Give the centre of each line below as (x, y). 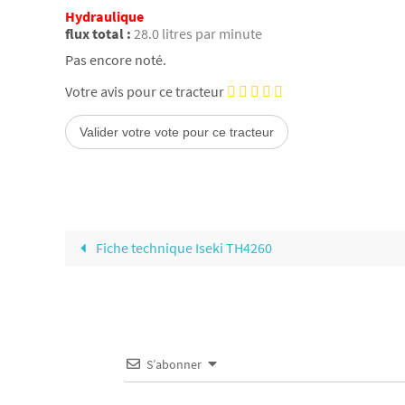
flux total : (98, 34)
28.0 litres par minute (198, 34)
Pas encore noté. (116, 59)
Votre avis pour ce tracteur (145, 91)
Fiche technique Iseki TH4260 (183, 247)
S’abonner (174, 364)
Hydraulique (104, 17)
